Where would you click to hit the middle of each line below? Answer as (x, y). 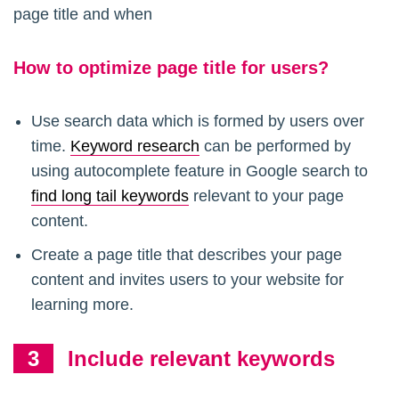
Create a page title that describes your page (187, 255)
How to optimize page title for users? (171, 68)
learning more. (82, 305)
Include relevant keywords (201, 359)
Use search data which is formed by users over (198, 122)
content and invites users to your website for (187, 280)
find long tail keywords (110, 196)
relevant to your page (266, 196)
